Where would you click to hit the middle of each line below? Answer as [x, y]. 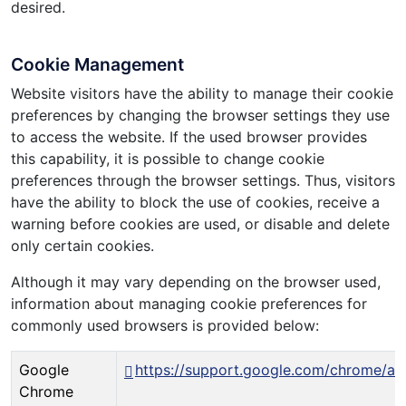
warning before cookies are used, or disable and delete [200, 224]
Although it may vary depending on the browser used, [196, 282]
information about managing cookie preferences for [189, 304]
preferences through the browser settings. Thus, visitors [203, 181]
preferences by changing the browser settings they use [200, 116]
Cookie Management [97, 65]
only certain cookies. [82, 246]
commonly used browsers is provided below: [165, 326]
